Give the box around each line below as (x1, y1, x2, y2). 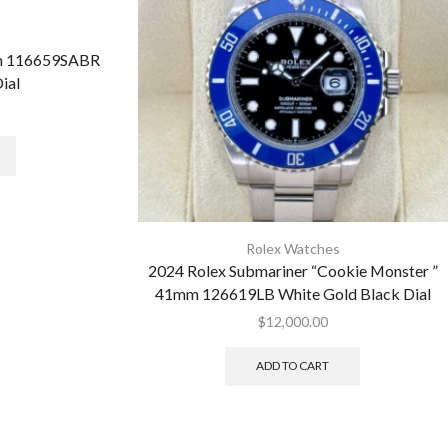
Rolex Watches (245, 239, 340, 257)
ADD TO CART (256, 358, 330, 374)
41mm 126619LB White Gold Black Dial (154, 283, 431, 303)
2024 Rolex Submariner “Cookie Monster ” (147, 260, 438, 280)
